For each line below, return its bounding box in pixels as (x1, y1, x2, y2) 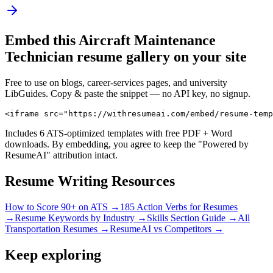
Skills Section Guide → (147, 212, 238, 223)
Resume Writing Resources (5, 172, 175, 189)
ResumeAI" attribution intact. (5, 149, 118, 160)
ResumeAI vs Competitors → (110, 223, 224, 234)
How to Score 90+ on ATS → (5, 201, 120, 212)
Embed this (5, 32, 79, 49)
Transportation (5, 223, 60, 234)
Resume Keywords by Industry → (15, 212, 147, 223)
